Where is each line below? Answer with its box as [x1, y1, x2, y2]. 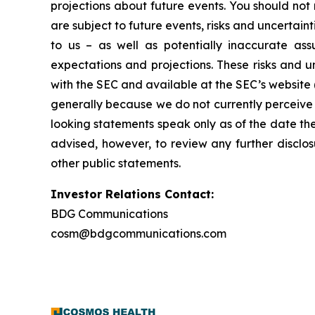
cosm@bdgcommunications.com [51, 226, 226, 240]
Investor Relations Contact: [51, 187, 214, 201]
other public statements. [51, 156, 181, 170]
